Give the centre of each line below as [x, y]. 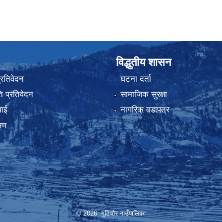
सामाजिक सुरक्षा [143, 94]
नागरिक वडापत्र [145, 110]
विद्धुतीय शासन [144, 62]
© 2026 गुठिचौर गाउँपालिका [111, 214]
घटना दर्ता [136, 79]
